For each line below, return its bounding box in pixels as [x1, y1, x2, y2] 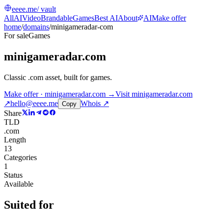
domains [23, 23, 49, 31]
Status [4, 170, 23, 179]
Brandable [41, 14, 73, 22]
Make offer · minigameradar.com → [4, 89, 115, 98]
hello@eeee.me [10, 99, 58, 108]
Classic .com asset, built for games [4, 73, 110, 82]
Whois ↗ [81, 99, 109, 108]
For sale [4, 31, 28, 40]
